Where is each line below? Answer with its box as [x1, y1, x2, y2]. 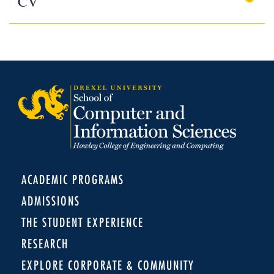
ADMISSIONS [21, 193, 80, 209]
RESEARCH [21, 235, 68, 251]
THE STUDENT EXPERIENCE [21, 214, 144, 230]
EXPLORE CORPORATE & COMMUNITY [21, 257, 194, 273]
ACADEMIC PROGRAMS [21, 171, 124, 187]
